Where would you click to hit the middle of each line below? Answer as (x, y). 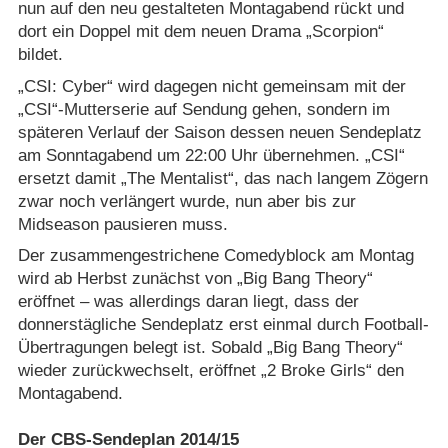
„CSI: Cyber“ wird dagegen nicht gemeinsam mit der (211, 86)
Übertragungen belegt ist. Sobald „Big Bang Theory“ (210, 348)
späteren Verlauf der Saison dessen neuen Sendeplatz (219, 132)
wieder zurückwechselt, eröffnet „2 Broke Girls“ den (210, 371)
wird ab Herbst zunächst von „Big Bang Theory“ (195, 279)
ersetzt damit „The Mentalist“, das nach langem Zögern (222, 178)
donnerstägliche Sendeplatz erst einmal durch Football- (223, 325)
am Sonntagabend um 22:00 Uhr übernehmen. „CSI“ (211, 155)
